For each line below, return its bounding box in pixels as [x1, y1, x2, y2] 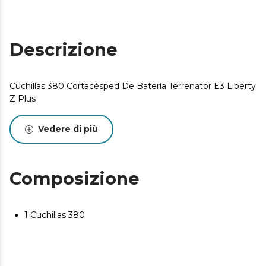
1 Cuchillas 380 [24, 210, 85, 220]
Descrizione [9, 39, 118, 60]
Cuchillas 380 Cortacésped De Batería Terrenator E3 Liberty [9, 81, 256, 91]
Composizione [9, 168, 140, 189]
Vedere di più [38, 123, 98, 134]
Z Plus [9, 93, 36, 104]
